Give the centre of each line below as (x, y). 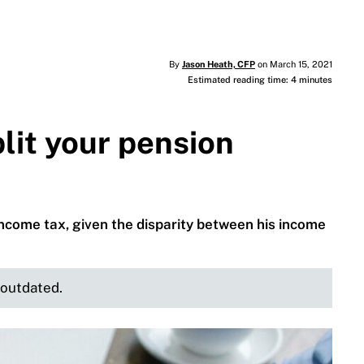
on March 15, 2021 (293, 65)
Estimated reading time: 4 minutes (260, 80)
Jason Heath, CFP (218, 65)
